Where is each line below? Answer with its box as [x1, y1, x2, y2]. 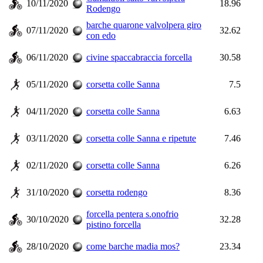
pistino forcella [86, 220, 141, 230]
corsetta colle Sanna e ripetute [86, 133, 196, 143]
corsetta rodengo [86, 187, 147, 197]
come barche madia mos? [86, 241, 180, 251]
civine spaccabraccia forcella [86, 52, 192, 62]
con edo [86, 31, 116, 41]
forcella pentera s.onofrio [86, 209, 178, 219]
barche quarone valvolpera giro [86, 20, 201, 30]
